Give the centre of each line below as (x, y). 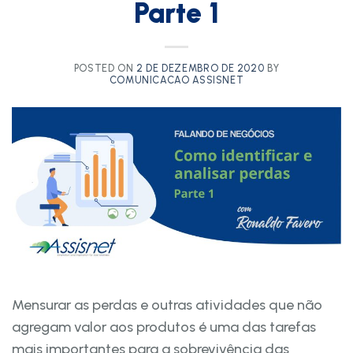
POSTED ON (105, 68)
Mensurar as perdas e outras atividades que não (167, 305)
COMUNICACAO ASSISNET (176, 80)
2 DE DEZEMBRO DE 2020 (201, 68)
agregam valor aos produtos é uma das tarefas (164, 327)
